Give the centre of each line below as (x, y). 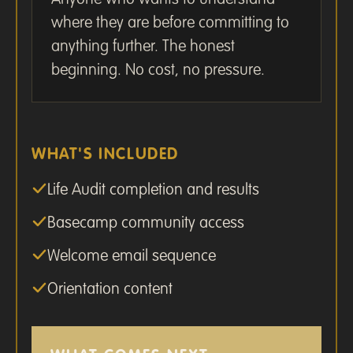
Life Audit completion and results (153, 190)
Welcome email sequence (132, 256)
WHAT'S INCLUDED (105, 155)
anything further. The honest (143, 47)
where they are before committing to (170, 23)
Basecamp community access (146, 223)
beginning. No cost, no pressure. (158, 71)
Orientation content (110, 290)
